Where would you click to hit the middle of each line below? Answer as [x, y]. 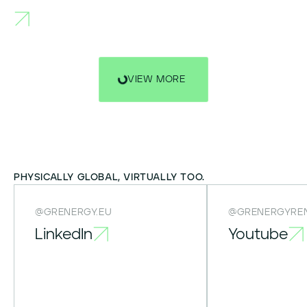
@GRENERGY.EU [74, 212]
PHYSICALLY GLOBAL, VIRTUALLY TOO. [109, 177]
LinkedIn [64, 235]
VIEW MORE [157, 79]
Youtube [258, 235]
